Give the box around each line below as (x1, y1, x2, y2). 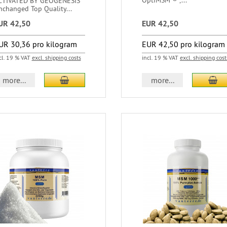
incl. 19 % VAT (141, 54, 180, 61)
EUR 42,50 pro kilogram (141, 39, 225, 49)
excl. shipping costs (31, 54, 81, 61)
